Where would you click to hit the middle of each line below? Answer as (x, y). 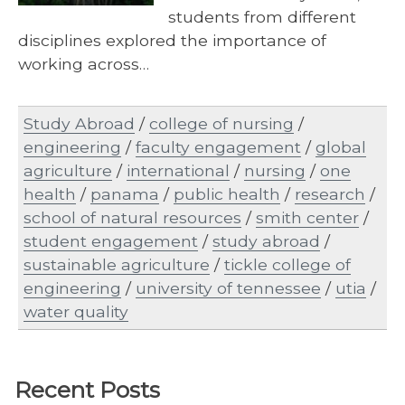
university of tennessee (228, 288)
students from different (262, 16)
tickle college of (287, 265)
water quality (76, 312)
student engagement (111, 241)
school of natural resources (132, 218)
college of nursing (221, 124)
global (341, 147)
